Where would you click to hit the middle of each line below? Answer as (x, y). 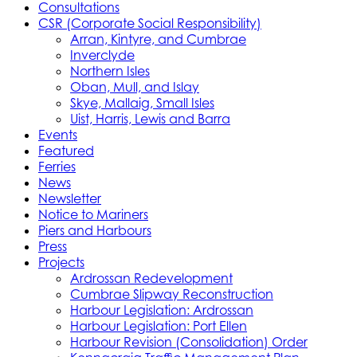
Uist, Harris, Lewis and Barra (150, 118)
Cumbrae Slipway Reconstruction (172, 294)
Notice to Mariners (93, 214)
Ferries (57, 166)
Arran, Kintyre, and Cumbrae (158, 39)
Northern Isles (110, 71)
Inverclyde (102, 55)
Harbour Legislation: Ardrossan (162, 310)
